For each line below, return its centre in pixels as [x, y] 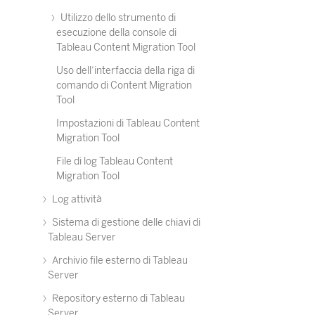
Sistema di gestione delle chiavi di [125, 223]
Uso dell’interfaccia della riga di [126, 71]
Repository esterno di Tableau [117, 298]
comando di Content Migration [124, 85]
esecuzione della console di [116, 33]
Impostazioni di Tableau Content [128, 123]
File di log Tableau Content [115, 161]
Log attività [76, 199]
